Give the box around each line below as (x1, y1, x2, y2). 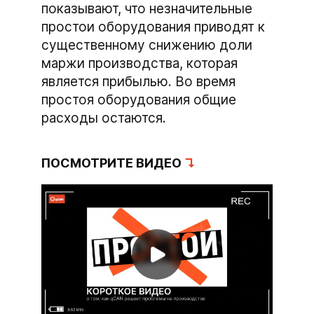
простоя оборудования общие (41, 92, 236, 108)
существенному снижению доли (41, 37, 252, 53)
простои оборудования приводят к (41, 19, 265, 35)
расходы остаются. (41, 110, 166, 126)
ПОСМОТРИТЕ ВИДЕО (41, 156, 184, 170)
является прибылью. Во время (41, 74, 235, 90)
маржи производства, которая (41, 55, 238, 71)
